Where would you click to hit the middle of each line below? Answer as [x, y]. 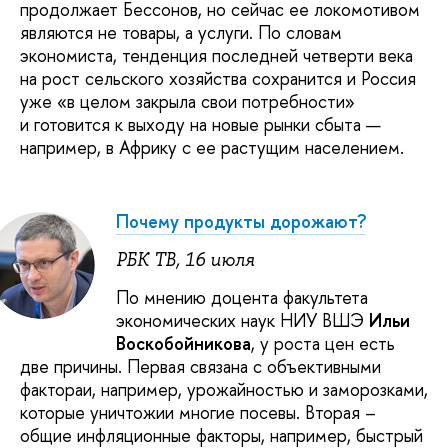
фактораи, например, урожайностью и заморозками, [224, 390]
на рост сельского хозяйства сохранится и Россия [218, 78]
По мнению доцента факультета [242, 298]
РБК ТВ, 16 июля [185, 259]
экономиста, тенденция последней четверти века [216, 55]
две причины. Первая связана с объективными [200, 367]
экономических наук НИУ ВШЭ [242, 321]
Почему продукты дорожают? [241, 222]
